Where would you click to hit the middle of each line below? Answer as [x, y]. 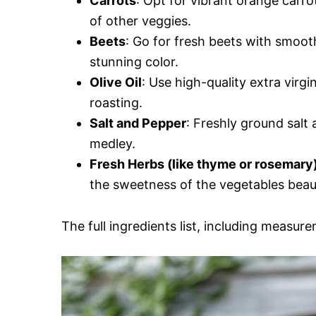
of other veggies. [140, 20]
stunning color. [134, 61]
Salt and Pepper [138, 123]
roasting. [116, 102]
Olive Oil [116, 82]
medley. [113, 143]
